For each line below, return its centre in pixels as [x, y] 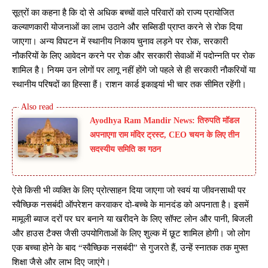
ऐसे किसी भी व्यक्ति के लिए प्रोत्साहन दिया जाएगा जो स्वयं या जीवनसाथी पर [129, 191]
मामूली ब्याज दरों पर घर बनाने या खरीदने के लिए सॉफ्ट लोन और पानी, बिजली [132, 219]
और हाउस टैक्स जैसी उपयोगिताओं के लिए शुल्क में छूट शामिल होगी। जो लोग [131, 234]
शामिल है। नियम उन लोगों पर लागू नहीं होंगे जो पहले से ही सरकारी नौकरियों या [134, 70]
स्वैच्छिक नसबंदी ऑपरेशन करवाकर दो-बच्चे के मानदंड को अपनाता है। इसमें [130, 205]
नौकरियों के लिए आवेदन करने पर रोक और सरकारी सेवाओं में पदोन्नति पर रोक [133, 55]
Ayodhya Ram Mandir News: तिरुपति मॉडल [165, 120]
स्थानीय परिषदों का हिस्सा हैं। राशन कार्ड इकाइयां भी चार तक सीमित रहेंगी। [129, 84]
